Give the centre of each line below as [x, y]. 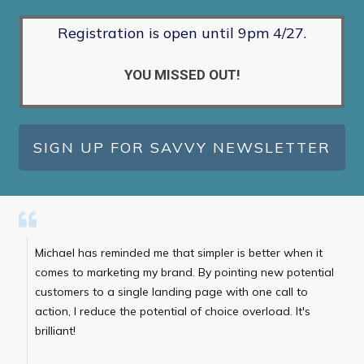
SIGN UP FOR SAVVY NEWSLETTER [182, 147]
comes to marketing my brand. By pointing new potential [184, 272]
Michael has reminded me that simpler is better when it [179, 253]
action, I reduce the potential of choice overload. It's [173, 311]
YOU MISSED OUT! [182, 75]
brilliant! [55, 331]
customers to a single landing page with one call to [171, 292]
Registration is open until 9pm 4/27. [182, 33]
